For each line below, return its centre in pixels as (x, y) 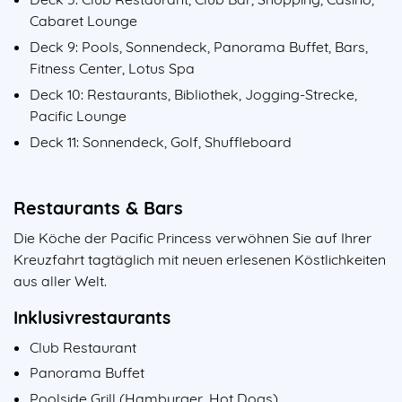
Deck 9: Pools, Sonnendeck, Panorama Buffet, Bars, (199, 47)
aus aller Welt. (60, 280)
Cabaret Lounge (83, 21)
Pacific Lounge (78, 115)
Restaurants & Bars (101, 207)
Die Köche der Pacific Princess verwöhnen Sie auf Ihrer (192, 237)
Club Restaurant (83, 347)
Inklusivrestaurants (92, 317)
